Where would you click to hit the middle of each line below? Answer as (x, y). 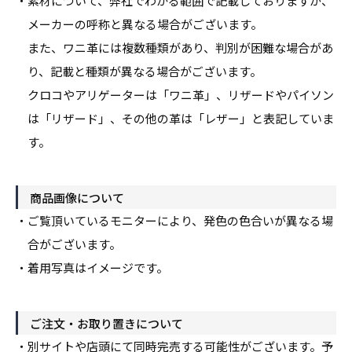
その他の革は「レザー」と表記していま (228, 118)
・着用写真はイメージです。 (92, 268)
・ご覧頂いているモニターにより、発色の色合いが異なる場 (174, 220)
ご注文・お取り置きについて (106, 323)
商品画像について (77, 197)
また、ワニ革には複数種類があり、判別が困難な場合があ (180, 48)
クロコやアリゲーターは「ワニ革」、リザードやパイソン (181, 95)
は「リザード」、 (75, 118)
